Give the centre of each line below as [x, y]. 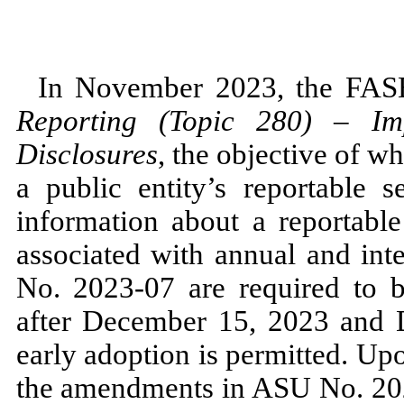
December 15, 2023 [211, 321]
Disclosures [87, 154]
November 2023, [186, 87]
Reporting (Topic [136, 120]
